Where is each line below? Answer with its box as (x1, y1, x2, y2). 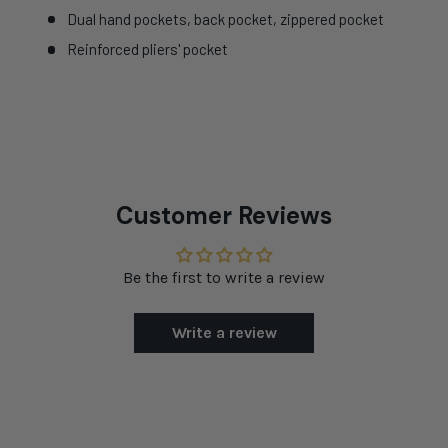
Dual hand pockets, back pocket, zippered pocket (66, 9, 387, 28)
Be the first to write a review (123, 267, 325, 287)
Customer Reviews (116, 199, 332, 231)
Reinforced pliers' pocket (66, 40, 228, 59)
